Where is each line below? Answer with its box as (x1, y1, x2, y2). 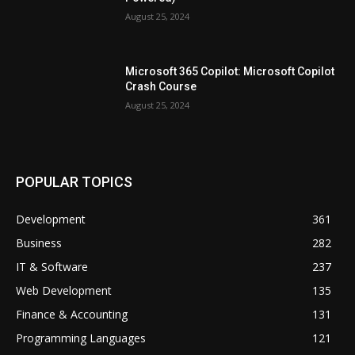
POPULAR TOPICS (16, 174, 132, 191)
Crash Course (125, 79, 197, 93)
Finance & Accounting (16, 307, 128, 323)
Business (16, 235, 62, 251)
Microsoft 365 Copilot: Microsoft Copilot (125, 64, 335, 78)
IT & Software (16, 259, 88, 275)
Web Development (16, 283, 112, 299)
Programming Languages (16, 330, 146, 346)
